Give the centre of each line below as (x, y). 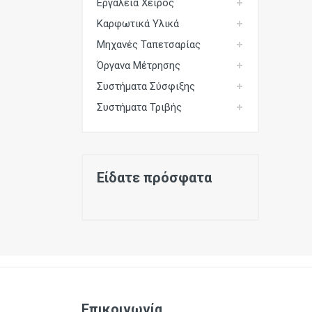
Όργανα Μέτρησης (139, 65)
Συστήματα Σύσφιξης (146, 86)
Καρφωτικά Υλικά (138, 24)
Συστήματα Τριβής (139, 107)
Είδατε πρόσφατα (154, 178)
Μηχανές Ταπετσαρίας (149, 45)
